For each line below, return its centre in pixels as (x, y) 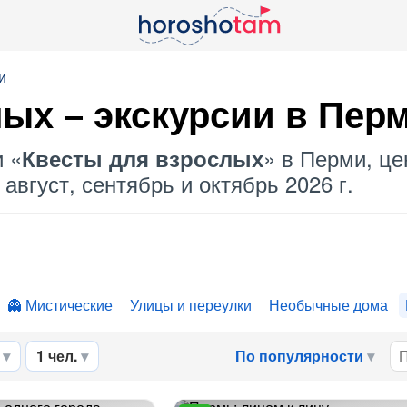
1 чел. (57, 356)
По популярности (299, 356)
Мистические (69, 305)
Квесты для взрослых (143, 158)
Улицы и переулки (191, 305)
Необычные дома (328, 305)
